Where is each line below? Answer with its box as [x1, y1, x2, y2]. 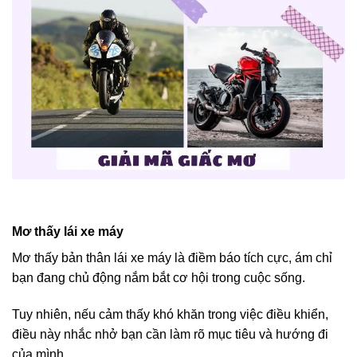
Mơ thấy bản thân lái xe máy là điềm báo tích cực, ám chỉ [12, 251, 332, 265]
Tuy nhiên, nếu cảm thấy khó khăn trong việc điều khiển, [12, 308, 328, 321]
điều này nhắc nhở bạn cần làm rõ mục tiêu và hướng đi [12, 328, 328, 341]
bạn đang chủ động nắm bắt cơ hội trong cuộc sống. [12, 271, 305, 285]
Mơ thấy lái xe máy [12, 225, 124, 239]
